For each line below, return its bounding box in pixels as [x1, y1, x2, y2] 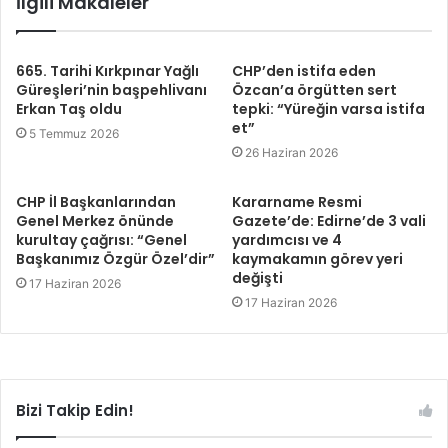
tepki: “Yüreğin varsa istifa [232, 99, 425, 120]
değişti [232, 268, 283, 289]
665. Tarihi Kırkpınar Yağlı [16, 61, 199, 82]
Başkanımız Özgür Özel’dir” [16, 249, 215, 270]
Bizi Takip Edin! [16, 400, 134, 422]
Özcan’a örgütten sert [232, 80, 397, 101]
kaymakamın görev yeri [232, 249, 403, 270]
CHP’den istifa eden [232, 61, 376, 82]
